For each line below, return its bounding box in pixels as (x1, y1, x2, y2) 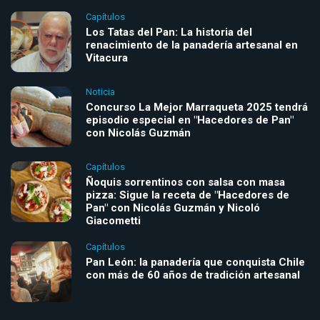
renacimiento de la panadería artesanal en (86, 38, 298, 51)
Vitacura (86, 51, 128, 64)
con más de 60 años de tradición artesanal (86, 268, 300, 281)
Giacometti (86, 214, 141, 227)
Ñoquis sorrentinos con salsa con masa (86, 175, 285, 189)
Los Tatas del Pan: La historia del (86, 25, 252, 39)
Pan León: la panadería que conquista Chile (86, 255, 305, 269)
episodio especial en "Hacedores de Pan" (86, 113, 294, 126)
